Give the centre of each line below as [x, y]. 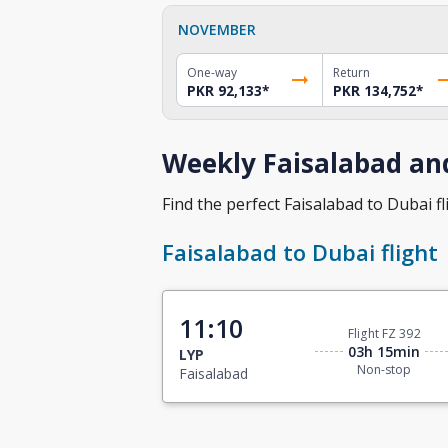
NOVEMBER [217, 29]
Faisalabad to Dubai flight [300, 252]
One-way [212, 72]
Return [351, 72]
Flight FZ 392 [384, 334]
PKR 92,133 [224, 90]
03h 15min [384, 352]
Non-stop [384, 370]
